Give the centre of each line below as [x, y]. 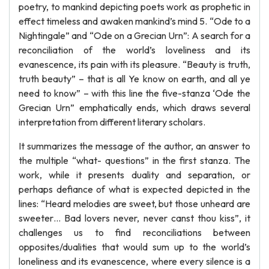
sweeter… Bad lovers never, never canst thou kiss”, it [134, 218]
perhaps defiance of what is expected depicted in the [134, 189]
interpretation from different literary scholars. [112, 122]
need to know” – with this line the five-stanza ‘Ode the [134, 93]
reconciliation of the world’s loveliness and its [134, 50]
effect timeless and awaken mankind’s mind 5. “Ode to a [134, 21]
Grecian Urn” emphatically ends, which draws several [134, 107]
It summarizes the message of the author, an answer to [134, 146]
